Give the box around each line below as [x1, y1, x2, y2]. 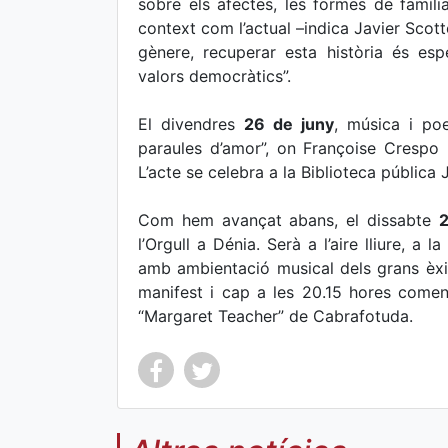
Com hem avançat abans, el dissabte [138, 210, 439, 230]
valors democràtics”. [138, 66, 291, 86]
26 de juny [243, 114, 334, 134]
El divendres [138, 114, 244, 134]
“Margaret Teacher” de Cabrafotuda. [138, 306, 413, 326]
